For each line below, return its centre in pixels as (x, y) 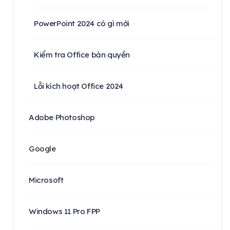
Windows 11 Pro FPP (64, 211)
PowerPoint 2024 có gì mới (82, 23)
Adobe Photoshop (62, 117)
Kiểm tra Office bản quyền (82, 54)
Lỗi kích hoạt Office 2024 (79, 86)
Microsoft (46, 180)
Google (42, 148)
